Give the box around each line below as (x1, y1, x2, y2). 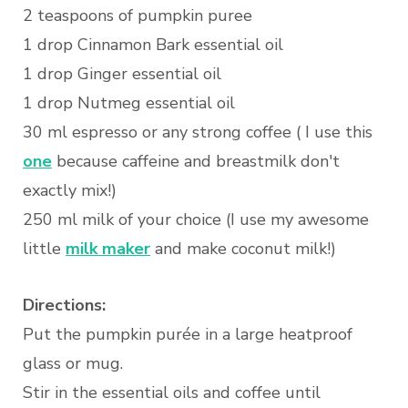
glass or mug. (23, 352, 123, 375)
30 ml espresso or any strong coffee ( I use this (23, 121, 372, 144)
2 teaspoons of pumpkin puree (23, 5, 252, 27)
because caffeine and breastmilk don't (52, 150, 340, 173)
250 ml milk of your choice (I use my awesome (23, 209, 369, 231)
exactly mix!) (23, 179, 117, 202)
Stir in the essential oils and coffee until (23, 382, 321, 404)
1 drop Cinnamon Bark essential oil (23, 34, 283, 56)
